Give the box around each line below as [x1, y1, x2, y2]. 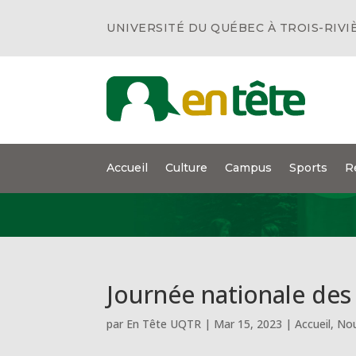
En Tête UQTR [126, 315, 202, 331]
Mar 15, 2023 [214, 315, 283, 331]
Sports [289, 161, 328, 175]
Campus [225, 161, 273, 175]
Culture [165, 161, 208, 175]
